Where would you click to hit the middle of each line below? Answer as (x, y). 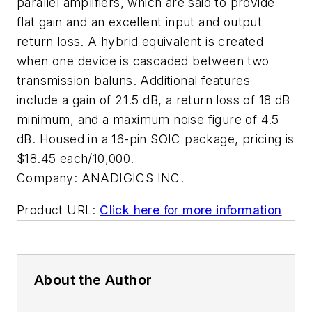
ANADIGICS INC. (133, 178)
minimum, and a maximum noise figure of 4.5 (148, 119)
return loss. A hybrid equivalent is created (140, 41)
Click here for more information (191, 210)
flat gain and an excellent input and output (140, 22)
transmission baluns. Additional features (133, 80)
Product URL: (56, 210)
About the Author (93, 280)
